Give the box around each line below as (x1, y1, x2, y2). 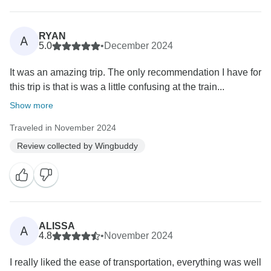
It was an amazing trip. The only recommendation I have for (10, 67, 261, 78)
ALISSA (39, 221, 75, 232)
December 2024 (104, 41, 173, 51)
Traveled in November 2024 (10, 123, 116, 133)
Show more (10, 100, 53, 111)
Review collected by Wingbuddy (17, 140, 138, 151)
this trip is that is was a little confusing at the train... (10, 82, 224, 93)
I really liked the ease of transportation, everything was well (10, 257, 261, 268)
